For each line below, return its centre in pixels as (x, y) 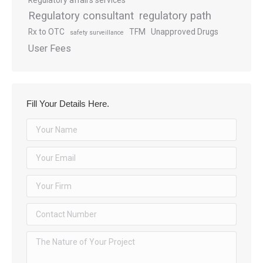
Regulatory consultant (81, 16)
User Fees (50, 48)
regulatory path (175, 16)
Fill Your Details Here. (68, 104)
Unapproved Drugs (185, 32)
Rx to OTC (46, 32)
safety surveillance (97, 33)
